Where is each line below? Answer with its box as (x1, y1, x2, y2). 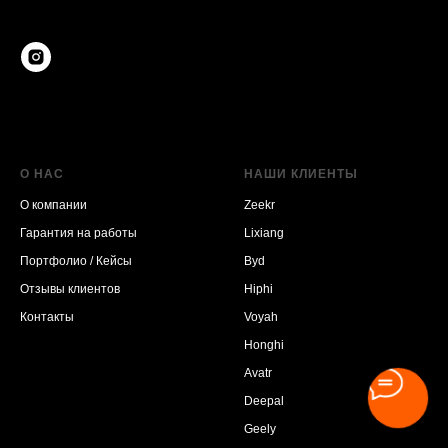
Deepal (244, 393, 284, 408)
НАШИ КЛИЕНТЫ (244, 166, 358, 181)
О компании (20, 197, 87, 212)
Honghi (244, 337, 284, 352)
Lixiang (244, 225, 284, 240)
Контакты (20, 309, 74, 324)
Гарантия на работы (20, 225, 137, 240)
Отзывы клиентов (20, 281, 120, 296)
